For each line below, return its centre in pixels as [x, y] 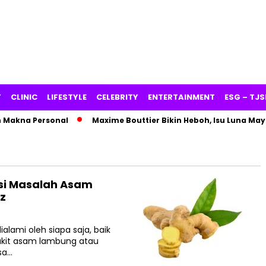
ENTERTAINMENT [181, 97]
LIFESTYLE [67, 97]
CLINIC [24, 97]
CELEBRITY [117, 97]
